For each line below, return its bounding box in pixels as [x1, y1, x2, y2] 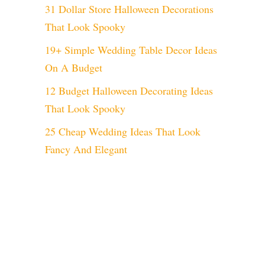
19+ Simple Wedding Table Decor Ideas [45, 43, 217, 57]
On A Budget [45, 60, 102, 75]
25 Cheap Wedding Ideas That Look [45, 124, 201, 138]
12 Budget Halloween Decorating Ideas [45, 83, 213, 98]
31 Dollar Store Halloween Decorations [45, 2, 214, 16]
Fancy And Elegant [45, 142, 127, 156]
